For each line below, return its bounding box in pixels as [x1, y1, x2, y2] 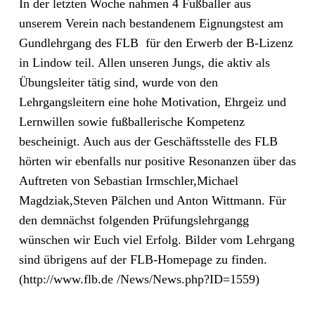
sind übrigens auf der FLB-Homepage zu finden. [18, 252, 267, 266]
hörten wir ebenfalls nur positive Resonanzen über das [18, 154, 296, 168]
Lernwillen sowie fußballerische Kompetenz [18, 115, 245, 129]
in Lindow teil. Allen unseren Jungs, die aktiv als [18, 56, 270, 70]
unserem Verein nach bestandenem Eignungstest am [18, 16, 283, 30]
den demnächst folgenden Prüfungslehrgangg [18, 213, 249, 227]
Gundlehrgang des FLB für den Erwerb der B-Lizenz [18, 36, 293, 50]
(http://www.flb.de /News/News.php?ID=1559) [18, 272, 259, 286]
